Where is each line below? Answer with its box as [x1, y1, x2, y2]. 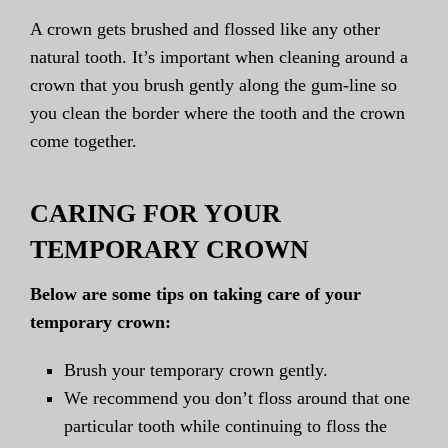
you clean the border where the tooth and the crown [30, 103, 405, 124]
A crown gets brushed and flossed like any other [30, 19, 380, 40]
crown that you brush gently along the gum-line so [30, 75, 397, 96]
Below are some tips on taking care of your [30, 284, 361, 305]
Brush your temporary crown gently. [64, 360, 329, 381]
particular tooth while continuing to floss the [64, 416, 388, 437]
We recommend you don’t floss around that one [64, 388, 411, 409]
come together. [30, 131, 137, 152]
